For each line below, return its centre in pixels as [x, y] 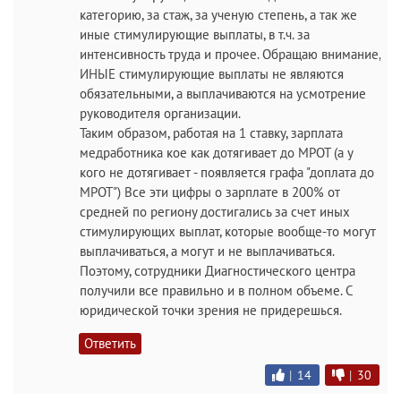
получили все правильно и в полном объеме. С [216, 290]
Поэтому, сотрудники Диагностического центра [218, 271]
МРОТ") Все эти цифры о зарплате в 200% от [210, 192]
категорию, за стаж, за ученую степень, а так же [218, 15]
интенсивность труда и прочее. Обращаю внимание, [230, 54]
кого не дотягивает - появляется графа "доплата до [227, 172]
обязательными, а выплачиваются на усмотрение [223, 94]
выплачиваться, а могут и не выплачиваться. [207, 251]
